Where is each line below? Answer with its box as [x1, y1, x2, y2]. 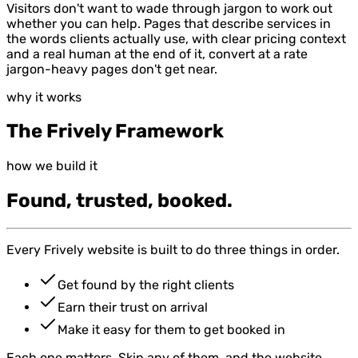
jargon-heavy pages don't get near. [6, 61, 217, 77]
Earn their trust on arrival [58, 300, 208, 316]
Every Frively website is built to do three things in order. [6, 242, 340, 258]
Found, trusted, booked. [6, 189, 233, 213]
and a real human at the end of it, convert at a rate [6, 46, 308, 62]
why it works [6, 89, 82, 105]
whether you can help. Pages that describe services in [6, 15, 331, 31]
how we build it [6, 158, 97, 174]
